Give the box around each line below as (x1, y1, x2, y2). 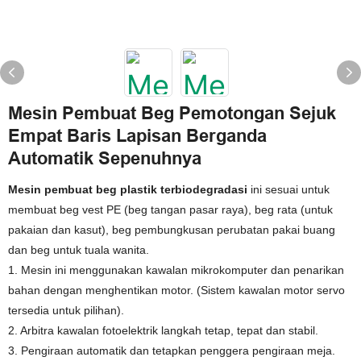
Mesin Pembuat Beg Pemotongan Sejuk (8, 103, 336, 123)
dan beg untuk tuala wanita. (8, 243, 149, 256)
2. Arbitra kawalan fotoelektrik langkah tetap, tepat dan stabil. (8, 324, 318, 337)
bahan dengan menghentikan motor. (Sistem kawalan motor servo (8, 284, 345, 297)
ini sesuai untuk (247, 183, 330, 196)
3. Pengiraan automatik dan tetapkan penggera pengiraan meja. (8, 344, 335, 357)
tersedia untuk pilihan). (8, 304, 124, 317)
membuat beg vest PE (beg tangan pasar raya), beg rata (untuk (8, 203, 333, 216)
